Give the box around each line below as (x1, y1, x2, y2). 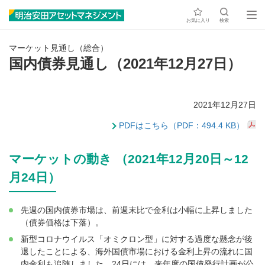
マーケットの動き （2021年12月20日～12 (9, 152, 248, 166)
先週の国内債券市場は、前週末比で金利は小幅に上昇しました (21, 205, 253, 215)
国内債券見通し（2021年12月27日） (9, 56, 241, 72)
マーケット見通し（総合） (9, 43, 108, 53)
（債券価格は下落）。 (21, 218, 104, 228)
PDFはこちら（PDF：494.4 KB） (119, 121, 244, 131)
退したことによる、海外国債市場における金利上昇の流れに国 (21, 247, 253, 257)
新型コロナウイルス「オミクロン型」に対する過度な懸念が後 (21, 234, 253, 244)
